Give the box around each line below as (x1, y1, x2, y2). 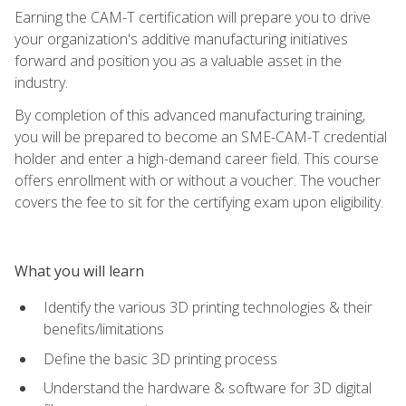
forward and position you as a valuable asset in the (14, 50, 342, 71)
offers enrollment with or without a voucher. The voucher (14, 169, 381, 190)
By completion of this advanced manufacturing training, (14, 104, 365, 125)
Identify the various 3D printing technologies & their (43, 296, 372, 317)
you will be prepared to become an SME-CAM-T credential (14, 126, 387, 147)
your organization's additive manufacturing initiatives (14, 28, 348, 49)
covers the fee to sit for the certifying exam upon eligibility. (14, 191, 383, 212)
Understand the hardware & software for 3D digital (43, 378, 372, 399)
